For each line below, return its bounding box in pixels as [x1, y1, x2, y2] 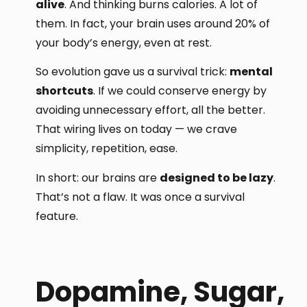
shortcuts [36, 83, 94, 99]
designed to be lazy [160, 169, 274, 186]
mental [230, 64, 273, 80]
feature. [36, 208, 79, 224]
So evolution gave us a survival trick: [36, 64, 230, 80]
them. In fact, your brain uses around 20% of [36, 15, 271, 32]
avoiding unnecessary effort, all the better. [36, 102, 266, 119]
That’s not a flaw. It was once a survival [36, 188, 245, 205]
